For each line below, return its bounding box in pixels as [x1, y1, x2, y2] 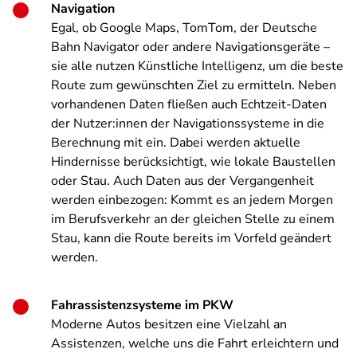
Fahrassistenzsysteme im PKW [51, 296, 233, 314]
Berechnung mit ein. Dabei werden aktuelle [51, 134, 300, 151]
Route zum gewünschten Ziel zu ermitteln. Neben [51, 76, 336, 94]
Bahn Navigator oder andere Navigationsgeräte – [51, 38, 330, 56]
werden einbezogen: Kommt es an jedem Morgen [51, 191, 333, 209]
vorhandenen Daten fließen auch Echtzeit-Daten [51, 96, 327, 113]
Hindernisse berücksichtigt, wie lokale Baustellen [51, 153, 335, 171]
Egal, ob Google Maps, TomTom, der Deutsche [51, 19, 317, 37]
